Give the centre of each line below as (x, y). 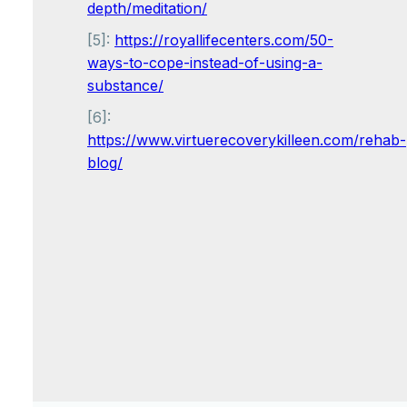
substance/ (125, 85)
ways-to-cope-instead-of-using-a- (205, 63)
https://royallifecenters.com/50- (224, 40)
